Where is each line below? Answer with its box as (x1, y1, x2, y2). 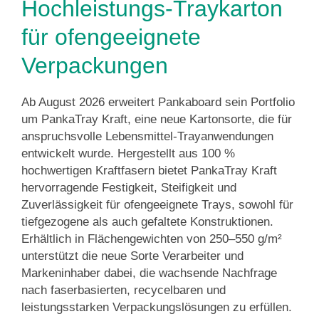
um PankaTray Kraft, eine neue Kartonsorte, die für (21, 113, 292, 126)
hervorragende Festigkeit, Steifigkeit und (21, 181, 236, 194)
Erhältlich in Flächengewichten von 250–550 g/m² (21, 232, 282, 246)
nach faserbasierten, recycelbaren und (21, 283, 226, 297)
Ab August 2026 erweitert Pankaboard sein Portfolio (21, 95, 295, 109)
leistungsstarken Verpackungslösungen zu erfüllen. (21, 300, 292, 314)
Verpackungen (21, 53, 168, 78)
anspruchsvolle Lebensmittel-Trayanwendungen (21, 130, 273, 143)
